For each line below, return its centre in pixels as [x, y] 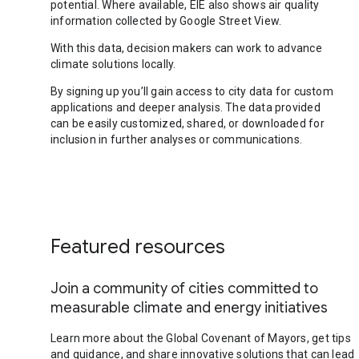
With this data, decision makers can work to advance [186, 48]
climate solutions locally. [113, 64]
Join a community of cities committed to [184, 288]
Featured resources [138, 247]
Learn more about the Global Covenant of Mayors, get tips [201, 338]
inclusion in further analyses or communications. [177, 139]
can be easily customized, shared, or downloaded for [188, 123]
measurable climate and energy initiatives [189, 308]
